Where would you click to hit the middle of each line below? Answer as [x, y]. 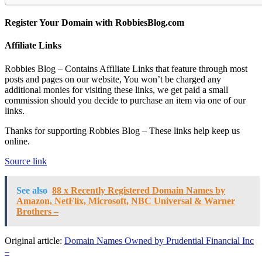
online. [17, 141]
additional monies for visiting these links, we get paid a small [116, 89]
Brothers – [37, 211]
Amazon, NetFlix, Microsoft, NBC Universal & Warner [126, 201]
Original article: [35, 240]
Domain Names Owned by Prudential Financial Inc [159, 240]
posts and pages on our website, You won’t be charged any [113, 79]
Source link [26, 161]
